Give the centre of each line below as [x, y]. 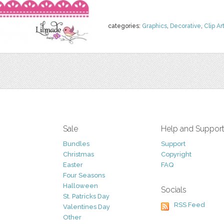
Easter [73, 165]
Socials [174, 190]
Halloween [80, 186]
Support [173, 144]
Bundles [76, 144]
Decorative [185, 26]
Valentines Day [86, 207]
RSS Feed [189, 205]
